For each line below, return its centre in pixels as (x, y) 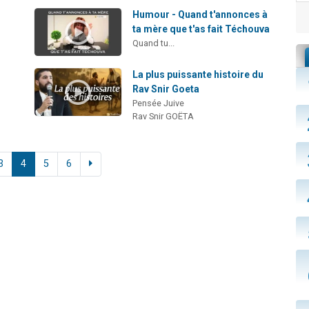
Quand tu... (154, 43)
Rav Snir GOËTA (163, 117)
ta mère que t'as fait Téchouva (201, 29)
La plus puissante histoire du (198, 75)
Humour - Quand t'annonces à (200, 14)
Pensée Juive (159, 103)
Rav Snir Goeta (166, 89)
